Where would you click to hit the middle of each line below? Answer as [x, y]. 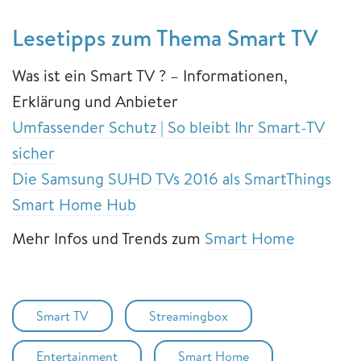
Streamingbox [189, 315]
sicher [33, 152]
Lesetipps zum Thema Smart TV [165, 37]
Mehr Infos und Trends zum [108, 238]
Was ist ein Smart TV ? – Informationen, [150, 75]
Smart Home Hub [74, 204]
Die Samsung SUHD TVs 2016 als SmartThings [172, 178]
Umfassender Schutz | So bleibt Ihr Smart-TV [168, 127]
